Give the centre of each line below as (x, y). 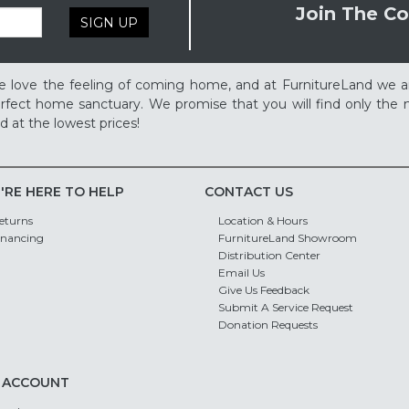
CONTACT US (249, 192)
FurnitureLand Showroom (287, 237)
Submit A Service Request (285, 307)
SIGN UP (109, 22)
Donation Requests (267, 324)
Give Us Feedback (263, 289)
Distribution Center (269, 255)
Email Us (241, 272)
